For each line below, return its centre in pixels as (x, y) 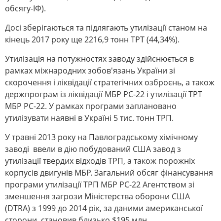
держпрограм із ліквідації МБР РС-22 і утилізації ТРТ (104, 94)
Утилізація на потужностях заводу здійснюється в (99, 59)
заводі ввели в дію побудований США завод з (93, 149)
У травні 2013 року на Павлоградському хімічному (101, 137)
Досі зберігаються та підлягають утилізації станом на (106, 28)
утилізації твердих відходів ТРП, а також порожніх (100, 161)
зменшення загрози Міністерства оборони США (97, 197)
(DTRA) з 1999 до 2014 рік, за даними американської (104, 208)
